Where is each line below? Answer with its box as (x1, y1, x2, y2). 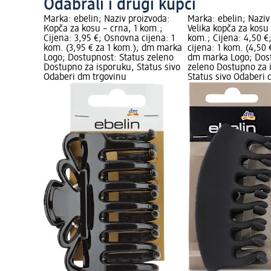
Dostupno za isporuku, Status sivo (44, 63, 180, 73)
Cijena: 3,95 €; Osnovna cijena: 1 (44, 34, 175, 44)
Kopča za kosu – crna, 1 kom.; (44, 24, 163, 34)
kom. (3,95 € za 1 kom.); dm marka (44, 44, 182, 54)
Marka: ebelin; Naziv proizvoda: (44, 15, 170, 25)
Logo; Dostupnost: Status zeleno (44, 53, 174, 64)
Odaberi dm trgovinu (44, 73, 126, 83)
